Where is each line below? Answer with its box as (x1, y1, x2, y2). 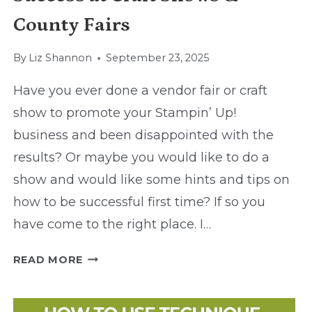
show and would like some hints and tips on (13, 172, 290, 188)
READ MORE (13, 253, 84, 267)
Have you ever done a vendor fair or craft (13, 83, 267, 99)
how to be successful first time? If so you (13, 194, 265, 210)
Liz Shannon (28, 52, 92, 65)
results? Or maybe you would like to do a (13, 150, 270, 166)
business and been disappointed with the (13, 127, 274, 143)
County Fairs (13, 13, 130, 36)
